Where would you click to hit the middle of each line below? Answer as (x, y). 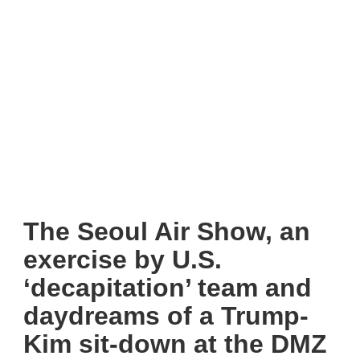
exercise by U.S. (123, 259)
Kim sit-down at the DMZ (175, 344)
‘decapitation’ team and (168, 287)
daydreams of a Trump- (166, 315)
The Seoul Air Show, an (167, 231)
